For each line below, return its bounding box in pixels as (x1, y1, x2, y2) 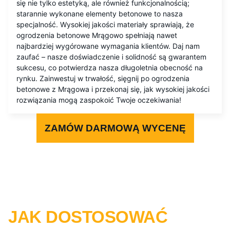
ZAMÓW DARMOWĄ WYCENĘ (44, 123, 186, 134)
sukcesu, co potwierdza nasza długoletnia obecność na (16, 63, 203, 72)
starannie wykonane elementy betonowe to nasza (16, 9, 183, 18)
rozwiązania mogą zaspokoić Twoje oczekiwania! (16, 95, 181, 105)
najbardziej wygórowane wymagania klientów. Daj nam (16, 42, 200, 51)
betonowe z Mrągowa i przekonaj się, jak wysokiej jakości (16, 85, 209, 94)
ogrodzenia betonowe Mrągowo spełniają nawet (16, 31, 177, 40)
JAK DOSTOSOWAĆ (8, 207, 168, 227)
